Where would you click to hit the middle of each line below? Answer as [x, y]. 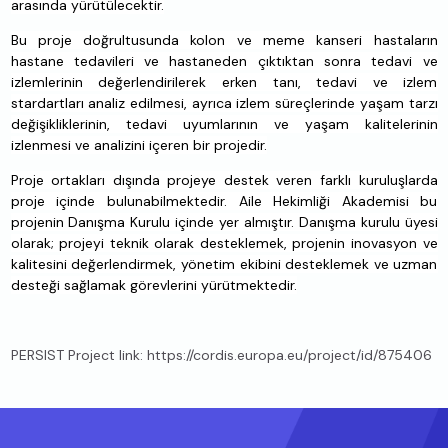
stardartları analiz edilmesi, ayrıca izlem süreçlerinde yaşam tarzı [224, 103]
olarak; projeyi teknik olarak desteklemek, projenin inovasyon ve [224, 243]
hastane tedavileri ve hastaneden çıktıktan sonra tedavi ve [224, 61]
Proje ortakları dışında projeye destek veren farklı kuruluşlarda [224, 180]
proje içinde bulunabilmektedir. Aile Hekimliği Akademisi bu [224, 201]
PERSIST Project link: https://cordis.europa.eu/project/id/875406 [221, 355]
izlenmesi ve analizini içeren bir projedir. [138, 145]
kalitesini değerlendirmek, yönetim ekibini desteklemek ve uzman [224, 264]
